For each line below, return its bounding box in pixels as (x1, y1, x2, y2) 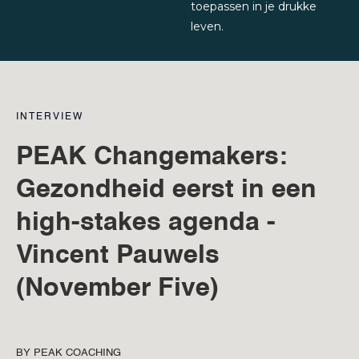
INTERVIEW (16, 111, 83, 122)
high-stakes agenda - (16, 209, 276, 236)
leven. (191, 18, 224, 34)
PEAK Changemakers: (16, 143, 288, 170)
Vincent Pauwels (16, 242, 220, 268)
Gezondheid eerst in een (16, 176, 317, 203)
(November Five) (16, 275, 219, 301)
